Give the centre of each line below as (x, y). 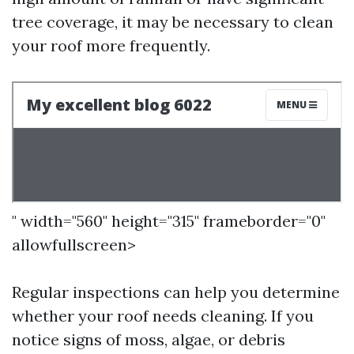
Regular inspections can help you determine (176, 292)
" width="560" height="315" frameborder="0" (169, 221)
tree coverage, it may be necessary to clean (173, 22)
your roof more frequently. (111, 45)
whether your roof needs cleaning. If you (163, 316)
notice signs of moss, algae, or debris (149, 339)
